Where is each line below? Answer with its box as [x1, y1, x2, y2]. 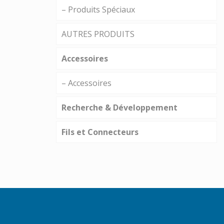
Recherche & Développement [61, 102, 177, 113]
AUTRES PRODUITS [61, 28, 134, 40]
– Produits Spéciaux [61, 4, 135, 15]
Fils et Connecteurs [61, 126, 138, 138]
